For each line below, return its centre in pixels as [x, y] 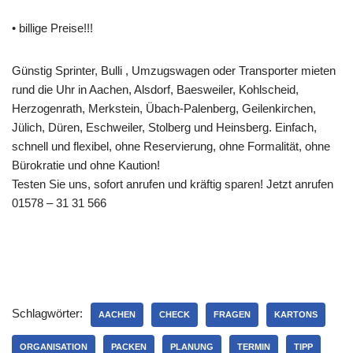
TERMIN [254, 347]
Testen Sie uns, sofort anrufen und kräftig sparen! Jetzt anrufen [173, 184]
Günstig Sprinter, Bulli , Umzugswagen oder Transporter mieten [174, 71]
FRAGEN [232, 314]
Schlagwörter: [47, 313]
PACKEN [129, 347]
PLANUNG [192, 347]
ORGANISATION [54, 347]
